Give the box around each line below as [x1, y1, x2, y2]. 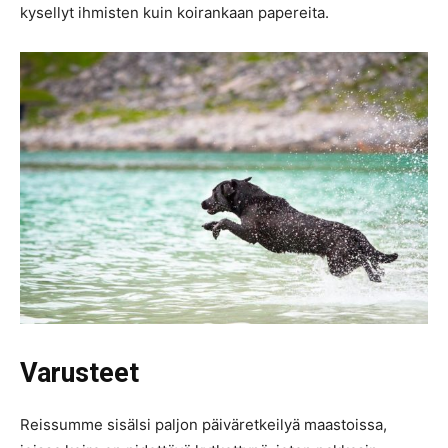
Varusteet [20, 356, 139, 389]
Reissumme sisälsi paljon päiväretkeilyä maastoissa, [20, 414, 387, 434]
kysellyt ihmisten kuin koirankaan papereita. [20, 2, 329, 22]
